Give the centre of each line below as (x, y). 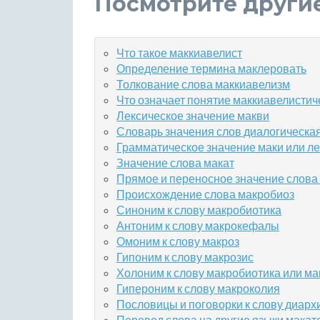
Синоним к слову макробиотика (199, 210)
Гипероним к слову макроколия (198, 288)
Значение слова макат (175, 162)
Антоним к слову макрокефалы (198, 225)
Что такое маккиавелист (179, 52)
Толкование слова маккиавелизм (203, 84)
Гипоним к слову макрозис (185, 257)
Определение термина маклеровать (211, 68)
